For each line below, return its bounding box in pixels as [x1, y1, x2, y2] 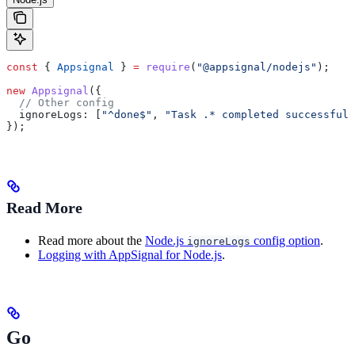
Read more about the [38, 233, 145, 247]
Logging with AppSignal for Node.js [38, 247, 222, 261]
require [139, 60, 190, 73]
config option [250, 233, 320, 247]
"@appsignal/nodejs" [197, 60, 317, 73]
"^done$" [101, 108, 152, 120]
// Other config [6, 96, 114, 109]
